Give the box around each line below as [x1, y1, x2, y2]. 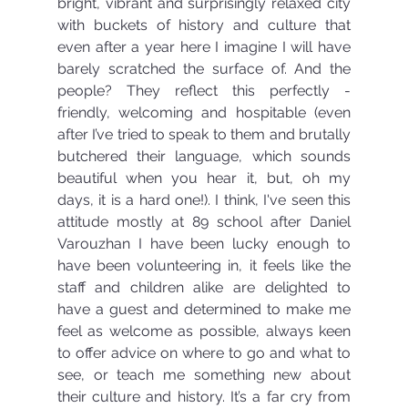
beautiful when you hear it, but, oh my [56, 168, 352, 187]
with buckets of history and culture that [56, 15, 352, 34]
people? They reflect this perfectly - [56, 81, 352, 99]
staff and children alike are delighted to [56, 278, 352, 296]
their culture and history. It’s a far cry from [56, 387, 352, 405]
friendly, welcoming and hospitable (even [56, 103, 352, 121]
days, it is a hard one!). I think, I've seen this [56, 190, 352, 209]
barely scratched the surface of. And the [56, 59, 352, 77]
